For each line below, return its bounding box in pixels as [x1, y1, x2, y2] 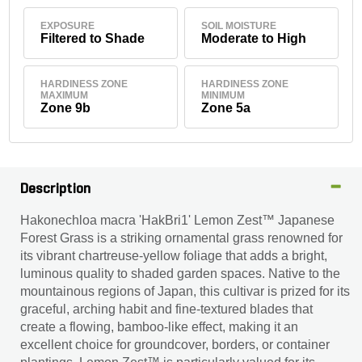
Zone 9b [40, 100, 91, 115]
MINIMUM [200, 89, 245, 101]
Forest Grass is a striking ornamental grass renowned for [20, 231, 343, 245]
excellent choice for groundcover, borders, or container [20, 338, 330, 351]
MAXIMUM [40, 89, 89, 101]
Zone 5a [200, 100, 250, 115]
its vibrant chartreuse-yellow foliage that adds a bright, [20, 249, 327, 263]
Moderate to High [200, 31, 306, 45]
